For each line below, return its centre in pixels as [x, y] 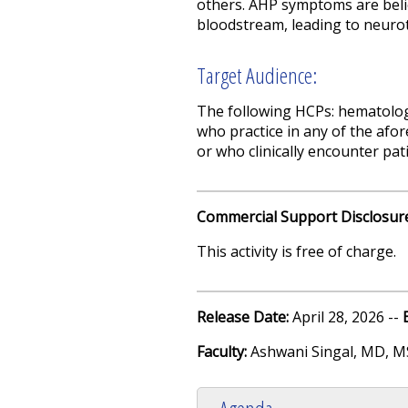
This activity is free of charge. [296, 251]
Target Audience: [257, 75]
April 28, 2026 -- [347, 316]
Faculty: [224, 351]
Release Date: [245, 316]
